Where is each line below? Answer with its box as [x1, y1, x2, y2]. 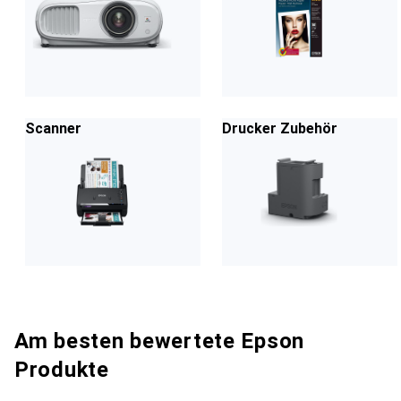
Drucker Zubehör [222, 120, 337, 137]
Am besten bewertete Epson [14, 328, 304, 354]
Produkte [14, 357, 109, 382]
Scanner [25, 120, 81, 137]
